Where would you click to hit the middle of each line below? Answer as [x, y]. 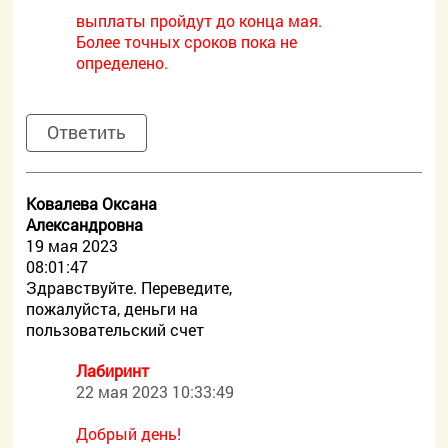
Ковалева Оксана [92, 203]
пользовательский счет [115, 329]
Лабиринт [113, 370]
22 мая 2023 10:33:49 [155, 391]
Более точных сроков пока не [187, 41]
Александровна [85, 224]
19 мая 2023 [72, 245]
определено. [122, 62]
